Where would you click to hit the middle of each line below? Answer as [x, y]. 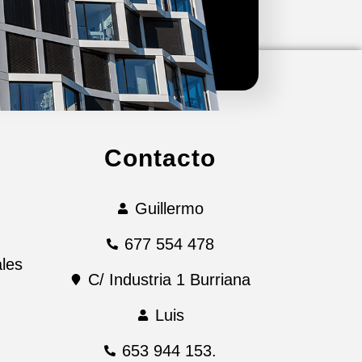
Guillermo [169, 208]
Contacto [160, 158]
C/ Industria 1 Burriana [169, 280]
